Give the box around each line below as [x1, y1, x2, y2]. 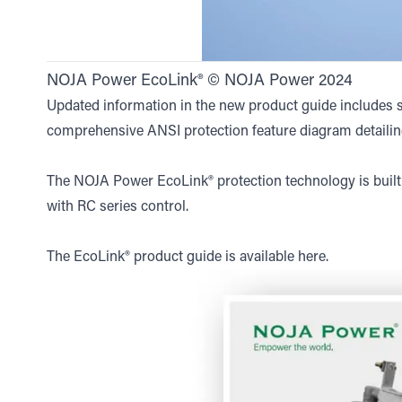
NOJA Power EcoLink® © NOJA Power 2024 [47, 73, 353, 90]
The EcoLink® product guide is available [47, 249, 298, 265]
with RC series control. [47, 199, 188, 214]
